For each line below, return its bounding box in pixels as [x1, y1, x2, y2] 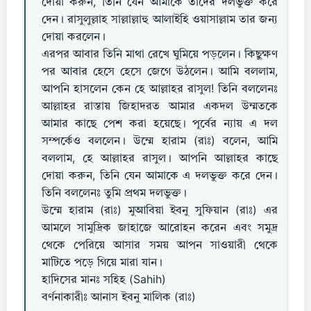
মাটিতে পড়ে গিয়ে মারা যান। [42, 258, 162, 269]
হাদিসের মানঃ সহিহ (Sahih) [42, 275, 166, 286]
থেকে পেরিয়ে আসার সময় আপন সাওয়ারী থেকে [42, 240, 278, 251]
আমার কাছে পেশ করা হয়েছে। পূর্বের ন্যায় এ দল [42, 119, 278, 130]
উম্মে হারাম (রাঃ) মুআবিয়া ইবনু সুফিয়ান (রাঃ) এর [42, 205, 278, 217]
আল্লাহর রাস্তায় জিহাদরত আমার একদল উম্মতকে [42, 101, 278, 112]
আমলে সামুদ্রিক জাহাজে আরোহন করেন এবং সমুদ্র [42, 223, 278, 234]
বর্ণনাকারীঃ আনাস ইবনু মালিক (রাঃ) [42, 292, 196, 303]
